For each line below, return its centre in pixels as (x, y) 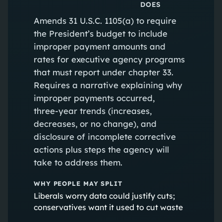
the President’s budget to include (100, 33)
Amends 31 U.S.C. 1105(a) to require (105, 20)
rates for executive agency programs (109, 59)
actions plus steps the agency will (101, 149)
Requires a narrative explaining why (108, 85)
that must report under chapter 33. (103, 72)
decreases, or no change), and (95, 123)
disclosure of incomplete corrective (105, 136)
